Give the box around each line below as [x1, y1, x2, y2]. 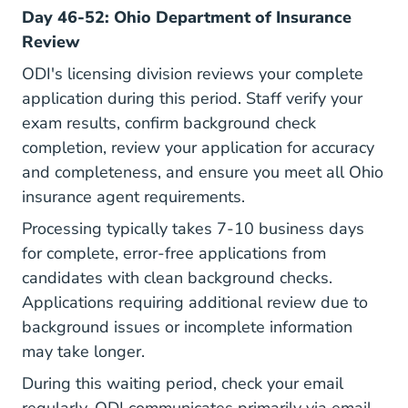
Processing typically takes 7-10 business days [22, 218, 364, 240]
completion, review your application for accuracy [22, 137, 374, 158]
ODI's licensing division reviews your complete [22, 63, 363, 85]
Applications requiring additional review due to [22, 291, 368, 313]
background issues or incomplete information [22, 316, 352, 338]
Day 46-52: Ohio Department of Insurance [22, 6, 352, 28]
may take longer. [22, 341, 145, 362]
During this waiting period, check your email [22, 372, 343, 394]
